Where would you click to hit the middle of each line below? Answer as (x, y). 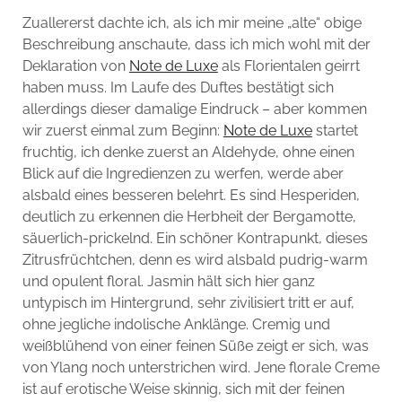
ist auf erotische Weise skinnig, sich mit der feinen (183, 389)
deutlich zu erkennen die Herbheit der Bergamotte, (189, 216)
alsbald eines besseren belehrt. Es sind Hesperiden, (191, 195)
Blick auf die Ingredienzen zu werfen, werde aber (183, 173)
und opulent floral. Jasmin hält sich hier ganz (168, 281)
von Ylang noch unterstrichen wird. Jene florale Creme (201, 367)
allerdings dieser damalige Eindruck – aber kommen (194, 109)
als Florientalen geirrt (288, 66)
